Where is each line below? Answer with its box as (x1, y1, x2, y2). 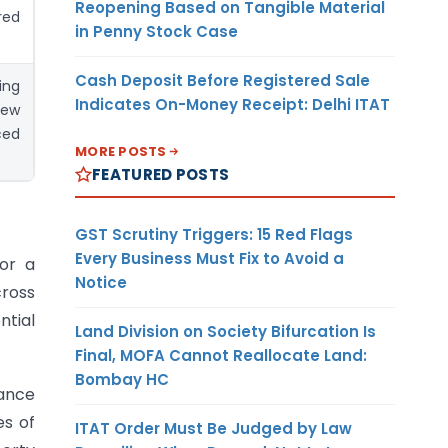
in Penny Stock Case (75, 20, 238, 42)
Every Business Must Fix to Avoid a (75, 247, 344, 269)
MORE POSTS (75, 141, 167, 161)
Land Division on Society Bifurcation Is (75, 320, 376, 342)
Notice (75, 271, 127, 293)
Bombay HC (75, 368, 169, 390)
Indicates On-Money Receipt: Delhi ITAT (75, 93, 390, 115)
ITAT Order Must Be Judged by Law (75, 417, 352, 439)
